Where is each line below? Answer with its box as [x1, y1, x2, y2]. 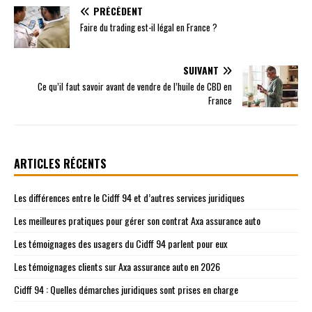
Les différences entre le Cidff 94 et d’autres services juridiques [14, 190, 244, 205]
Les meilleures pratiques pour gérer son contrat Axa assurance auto [14, 213, 260, 228]
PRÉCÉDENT [93, 3, 143, 19]
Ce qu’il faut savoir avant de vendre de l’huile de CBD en [38, 79, 232, 94]
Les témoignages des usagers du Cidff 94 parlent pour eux [14, 236, 227, 251]
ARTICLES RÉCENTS [14, 155, 107, 173]
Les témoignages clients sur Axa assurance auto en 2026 [14, 259, 220, 274]
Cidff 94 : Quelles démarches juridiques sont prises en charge [14, 282, 238, 297]
